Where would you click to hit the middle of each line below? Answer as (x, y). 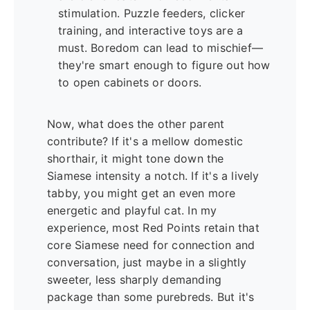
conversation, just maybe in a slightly (147, 263)
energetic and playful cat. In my (132, 211)
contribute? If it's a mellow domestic (145, 142)
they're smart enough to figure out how (164, 65)
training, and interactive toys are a (151, 31)
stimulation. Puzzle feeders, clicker (152, 13)
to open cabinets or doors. (130, 83)
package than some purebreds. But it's (151, 297)
